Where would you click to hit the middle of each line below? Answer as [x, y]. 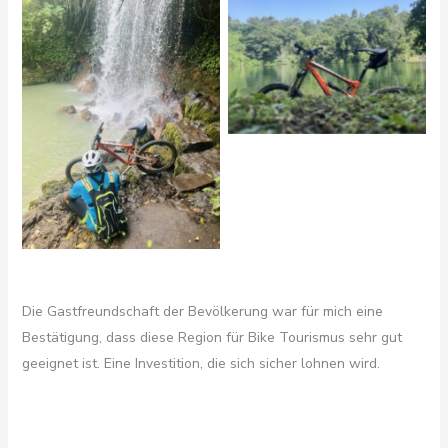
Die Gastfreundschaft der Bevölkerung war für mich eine [202, 312]
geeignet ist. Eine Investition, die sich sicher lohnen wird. [200, 364]
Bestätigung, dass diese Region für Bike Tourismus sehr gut [211, 338]
